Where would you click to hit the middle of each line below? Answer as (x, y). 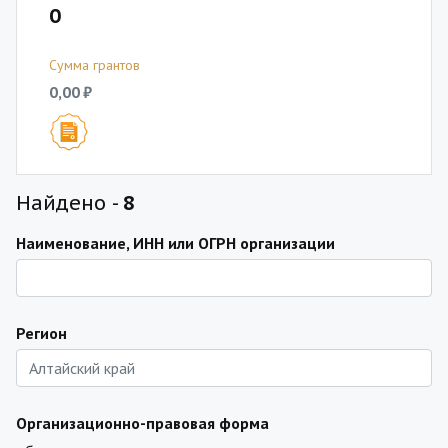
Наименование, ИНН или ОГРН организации (175, 243)
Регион (41, 333)
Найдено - (69, 203)
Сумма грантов (94, 65)
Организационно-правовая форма (142, 423)
